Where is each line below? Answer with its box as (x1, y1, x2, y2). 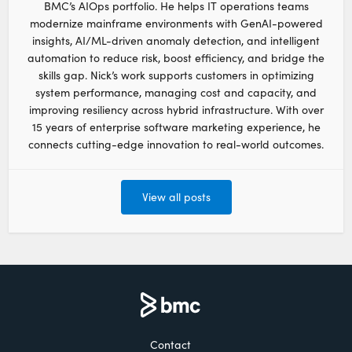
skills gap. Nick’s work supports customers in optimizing (38, 67, 314, 82)
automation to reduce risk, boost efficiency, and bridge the (27, 49, 324, 65)
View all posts (141, 189, 211, 205)
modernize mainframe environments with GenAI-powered (29, 15, 323, 31)
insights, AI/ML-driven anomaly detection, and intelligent (32, 32, 320, 48)
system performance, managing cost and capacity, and (35, 84, 317, 100)
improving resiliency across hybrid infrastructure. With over (28, 101, 324, 117)
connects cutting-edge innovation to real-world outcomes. (28, 136, 324, 152)
